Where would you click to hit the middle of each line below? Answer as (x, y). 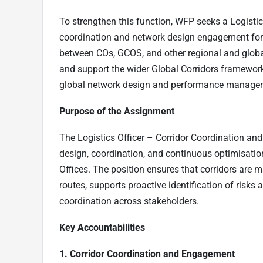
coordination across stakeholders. (129, 201)
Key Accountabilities (102, 227)
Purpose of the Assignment (117, 111)
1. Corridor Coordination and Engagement (147, 254)
